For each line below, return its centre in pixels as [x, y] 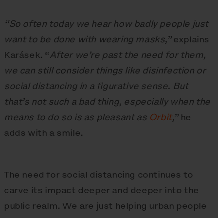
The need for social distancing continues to [99, 175]
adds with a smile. [44, 133]
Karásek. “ [27, 55]
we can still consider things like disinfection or [105, 71]
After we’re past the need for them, [128, 55]
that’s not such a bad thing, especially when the [107, 102]
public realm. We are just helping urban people [105, 206]
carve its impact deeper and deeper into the [101, 190]
